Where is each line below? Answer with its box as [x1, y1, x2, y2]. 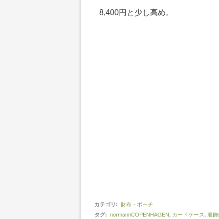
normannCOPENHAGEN [109, 212, 169, 218]
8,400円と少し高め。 [99, 8, 174, 17]
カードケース [172, 212, 204, 218]
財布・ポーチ [120, 201, 153, 207]
